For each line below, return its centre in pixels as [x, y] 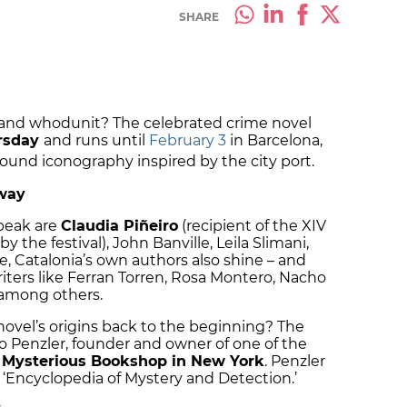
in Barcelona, [274, 141]
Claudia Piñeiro [119, 225]
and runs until [96, 141]
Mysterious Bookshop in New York [133, 361]
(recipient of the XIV [252, 225]
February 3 [188, 141]
